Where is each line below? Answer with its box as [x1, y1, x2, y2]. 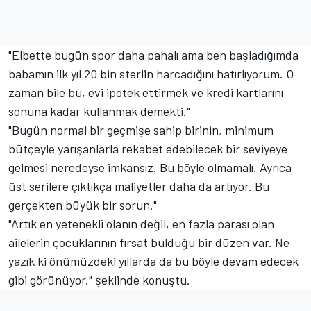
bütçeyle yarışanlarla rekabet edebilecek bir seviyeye [8, 141, 287, 157]
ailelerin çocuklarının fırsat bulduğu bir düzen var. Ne [8, 235, 289, 251]
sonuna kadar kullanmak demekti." [8, 103, 190, 119]
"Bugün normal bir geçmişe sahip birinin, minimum [8, 122, 274, 138]
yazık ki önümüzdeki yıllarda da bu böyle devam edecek [8, 253, 299, 269]
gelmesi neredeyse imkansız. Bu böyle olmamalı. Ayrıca [8, 160, 292, 176]
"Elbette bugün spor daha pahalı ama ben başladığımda [8, 47, 299, 63]
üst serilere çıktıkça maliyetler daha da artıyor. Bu [8, 178, 269, 194]
